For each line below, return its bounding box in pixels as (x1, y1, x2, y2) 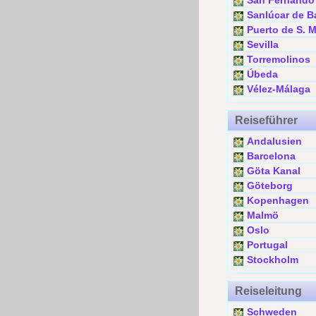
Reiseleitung (235, 285, 302, 297)
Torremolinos (247, 54, 310, 65)
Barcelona (247, 150, 296, 162)
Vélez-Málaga (247, 83, 310, 95)
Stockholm (247, 254, 298, 265)
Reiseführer (235, 114, 298, 126)
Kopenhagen (247, 195, 309, 206)
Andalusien (247, 135, 302, 147)
